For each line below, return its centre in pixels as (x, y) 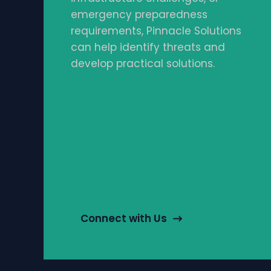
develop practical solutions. (143, 64)
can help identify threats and (148, 47)
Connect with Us (124, 219)
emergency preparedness (139, 15)
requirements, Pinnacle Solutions (156, 31)
